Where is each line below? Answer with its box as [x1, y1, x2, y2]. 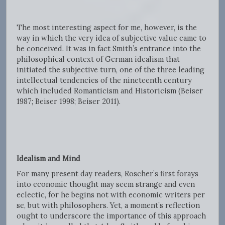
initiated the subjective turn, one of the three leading [17, 65, 204, 75]
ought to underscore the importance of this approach [17, 211, 206, 221]
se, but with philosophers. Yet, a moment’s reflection [17, 200, 200, 210]
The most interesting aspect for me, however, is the [17, 23, 197, 33]
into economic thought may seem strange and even [17, 179, 195, 189]
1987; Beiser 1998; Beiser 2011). [17, 96, 121, 106]
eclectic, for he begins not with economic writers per [17, 190, 205, 200]
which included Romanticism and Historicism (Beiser [17, 86, 203, 96]
